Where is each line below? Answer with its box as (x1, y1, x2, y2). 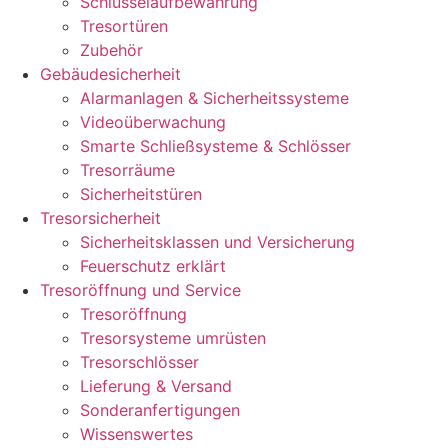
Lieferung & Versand (80, 376, 232, 396)
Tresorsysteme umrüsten (80, 328, 266, 348)
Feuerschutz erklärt (80, 256, 226, 276)
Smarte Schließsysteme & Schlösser (80, 136, 351, 156)
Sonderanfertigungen (80, 400, 240, 420)
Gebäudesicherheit (40, 64, 181, 84)
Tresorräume (80, 160, 175, 180)
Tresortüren (80, 16, 168, 36)
